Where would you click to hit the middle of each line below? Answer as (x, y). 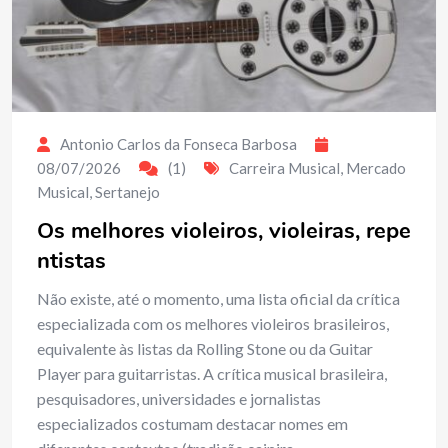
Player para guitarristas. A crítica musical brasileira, (212, 373)
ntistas (71, 260)
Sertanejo (127, 191)
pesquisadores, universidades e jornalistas (179, 398)
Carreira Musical (284, 167)
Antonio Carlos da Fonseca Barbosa (178, 143)
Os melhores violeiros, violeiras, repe (224, 230)
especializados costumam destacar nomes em (192, 423)
